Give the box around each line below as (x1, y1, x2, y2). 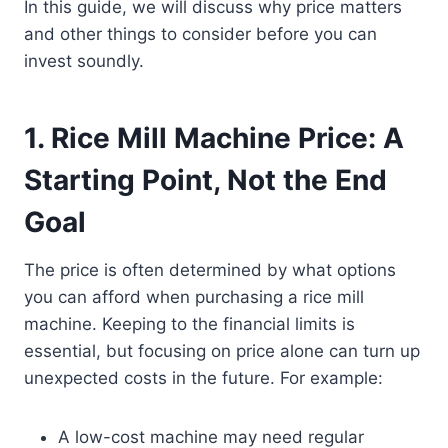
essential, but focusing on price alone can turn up (24, 341, 420, 362)
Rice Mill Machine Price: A (51, 121, 404, 156)
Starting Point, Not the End (24, 163, 387, 198)
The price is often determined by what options (24, 260, 396, 281)
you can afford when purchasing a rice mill (24, 287, 364, 308)
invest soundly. (24, 51, 144, 72)
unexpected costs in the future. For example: (24, 368, 383, 389)
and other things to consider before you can (24, 24, 377, 45)
